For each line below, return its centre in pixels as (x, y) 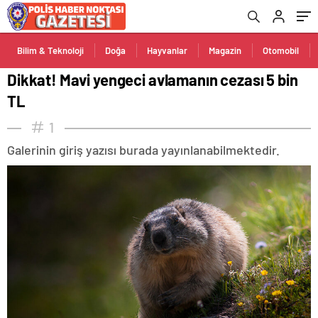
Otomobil (281, 50)
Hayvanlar (167, 50)
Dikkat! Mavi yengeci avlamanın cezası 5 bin (153, 79)
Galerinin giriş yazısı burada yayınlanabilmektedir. (143, 150)
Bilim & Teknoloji (50, 50)
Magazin (225, 50)
